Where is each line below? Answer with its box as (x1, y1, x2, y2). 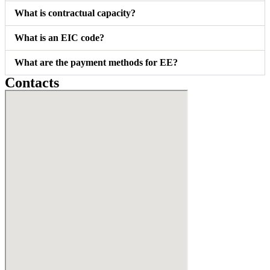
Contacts (5, 75, 59, 91)
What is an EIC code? (14, 33, 104, 43)
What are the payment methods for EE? (14, 57, 178, 68)
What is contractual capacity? (14, 8, 136, 19)
